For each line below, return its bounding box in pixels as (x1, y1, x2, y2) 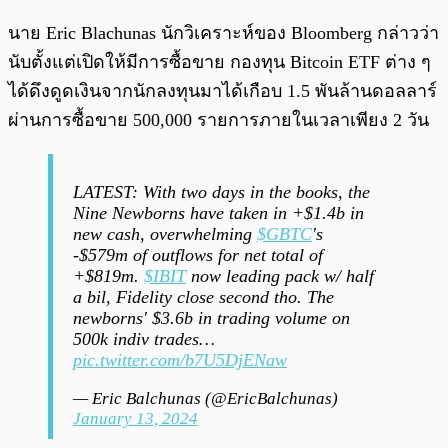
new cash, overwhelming (73, 223, 257, 244)
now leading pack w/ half (186, 265, 374, 286)
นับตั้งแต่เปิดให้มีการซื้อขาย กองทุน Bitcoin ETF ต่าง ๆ (8, 51, 431, 72)
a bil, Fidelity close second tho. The (73, 286, 334, 307)
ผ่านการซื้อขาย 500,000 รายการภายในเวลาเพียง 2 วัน (8, 109, 434, 130)
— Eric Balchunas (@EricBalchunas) (73, 388, 338, 408)
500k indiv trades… (73, 328, 215, 349)
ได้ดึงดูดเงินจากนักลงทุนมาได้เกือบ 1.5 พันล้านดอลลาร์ (8, 80, 437, 101)
